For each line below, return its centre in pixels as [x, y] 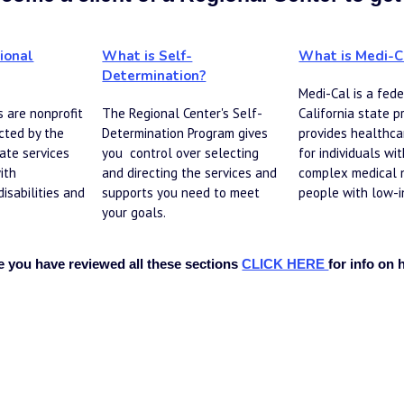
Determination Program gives [185, 133]
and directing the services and [190, 172]
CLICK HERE [285, 263]
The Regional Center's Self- [183, 113]
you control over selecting [181, 152]
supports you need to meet [181, 192]
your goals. [134, 212]
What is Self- [147, 55]
